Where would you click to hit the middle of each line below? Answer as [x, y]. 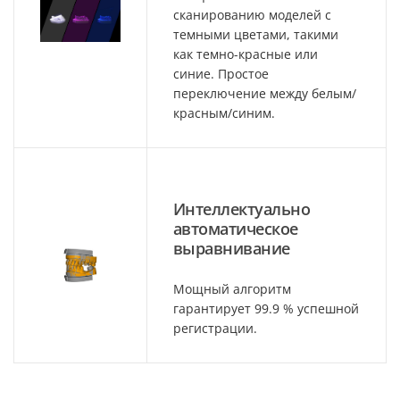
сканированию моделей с [252, 14]
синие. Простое [221, 73]
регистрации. [215, 328]
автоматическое [236, 228]
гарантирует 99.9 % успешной [266, 308]
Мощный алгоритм [232, 288]
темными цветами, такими [256, 34]
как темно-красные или [246, 54]
